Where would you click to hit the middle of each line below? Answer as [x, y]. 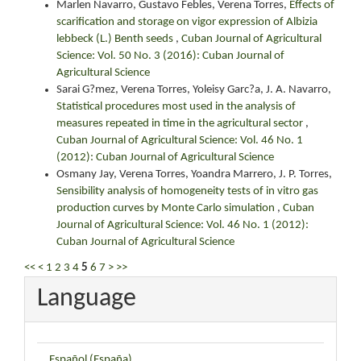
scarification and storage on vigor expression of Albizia [187, 22]
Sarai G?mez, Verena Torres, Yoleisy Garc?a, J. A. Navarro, [194, 90]
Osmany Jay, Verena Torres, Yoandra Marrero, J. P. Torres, [194, 174]
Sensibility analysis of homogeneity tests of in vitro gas [187, 191]
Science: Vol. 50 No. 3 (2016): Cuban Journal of [170, 56]
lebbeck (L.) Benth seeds [116, 39]
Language [87, 299]
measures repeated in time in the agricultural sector [181, 124]
